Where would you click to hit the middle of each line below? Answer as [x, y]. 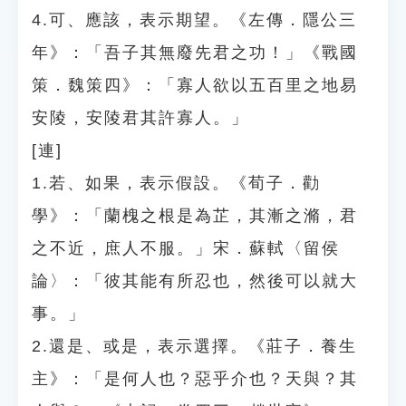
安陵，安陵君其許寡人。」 [140, 118]
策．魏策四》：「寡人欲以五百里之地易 [195, 85]
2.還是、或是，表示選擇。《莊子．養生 [194, 346]
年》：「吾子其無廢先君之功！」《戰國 [195, 53]
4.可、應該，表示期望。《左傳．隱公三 [194, 20]
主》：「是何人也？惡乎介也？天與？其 [195, 379]
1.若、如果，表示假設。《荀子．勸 [176, 183]
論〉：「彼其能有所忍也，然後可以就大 [195, 281]
